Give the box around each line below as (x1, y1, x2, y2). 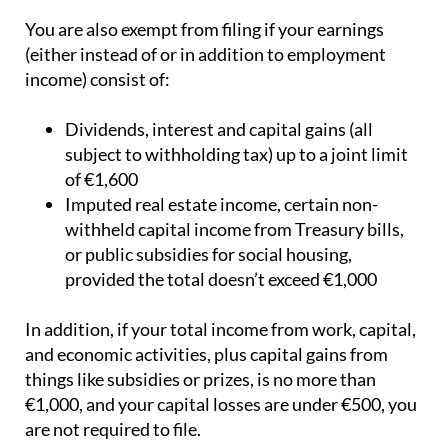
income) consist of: (25, 68, 170, 91)
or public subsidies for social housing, (65, 243, 352, 266)
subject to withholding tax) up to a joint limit (65, 143, 408, 166)
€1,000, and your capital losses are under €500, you (25, 393, 417, 416)
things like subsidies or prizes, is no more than (25, 368, 376, 391)
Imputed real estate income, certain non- (65, 193, 378, 216)
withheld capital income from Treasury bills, (65, 218, 404, 241)
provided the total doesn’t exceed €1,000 (65, 268, 377, 291)
